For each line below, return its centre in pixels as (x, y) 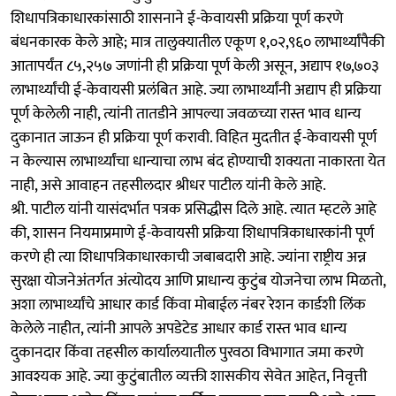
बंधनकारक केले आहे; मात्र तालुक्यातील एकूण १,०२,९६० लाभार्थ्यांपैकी (198, 42)
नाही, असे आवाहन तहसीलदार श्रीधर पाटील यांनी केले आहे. (168, 185)
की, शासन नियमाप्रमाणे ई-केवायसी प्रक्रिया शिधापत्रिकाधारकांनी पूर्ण (192, 233)
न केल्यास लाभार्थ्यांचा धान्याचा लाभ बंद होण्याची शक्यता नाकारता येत (198, 161)
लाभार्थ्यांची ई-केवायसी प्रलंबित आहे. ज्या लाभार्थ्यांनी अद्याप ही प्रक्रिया (196, 90)
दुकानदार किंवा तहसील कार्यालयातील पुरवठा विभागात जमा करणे (187, 352)
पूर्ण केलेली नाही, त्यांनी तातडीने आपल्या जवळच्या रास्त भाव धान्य (186, 114)
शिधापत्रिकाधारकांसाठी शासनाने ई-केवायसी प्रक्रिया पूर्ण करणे (177, 18)
